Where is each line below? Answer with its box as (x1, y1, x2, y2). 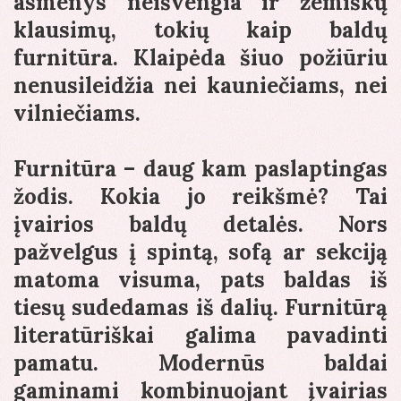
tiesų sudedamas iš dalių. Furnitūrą (13, 294, 388, 322)
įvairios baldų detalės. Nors (13, 210, 388, 239)
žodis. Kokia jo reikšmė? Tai (13, 183, 388, 211)
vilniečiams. (13, 99, 141, 128)
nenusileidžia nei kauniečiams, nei (13, 72, 388, 100)
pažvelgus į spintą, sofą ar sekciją (13, 238, 388, 267)
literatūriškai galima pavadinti (13, 321, 388, 350)
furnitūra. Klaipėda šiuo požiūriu (13, 44, 388, 73)
